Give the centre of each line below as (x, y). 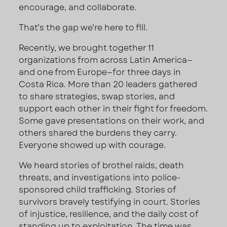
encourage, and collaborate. (78, 7)
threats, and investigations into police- (100, 177)
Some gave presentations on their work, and (112, 121)
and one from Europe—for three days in (100, 72)
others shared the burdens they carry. (98, 133)
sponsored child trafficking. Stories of (98, 190)
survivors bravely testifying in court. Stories (110, 202)
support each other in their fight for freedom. (113, 108)
